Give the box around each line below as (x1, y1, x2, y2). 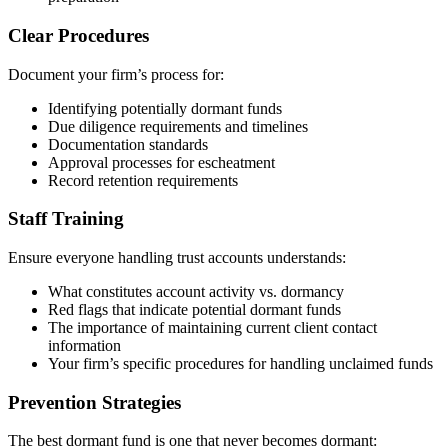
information (48, 336, 121, 354)
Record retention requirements (48, 171, 238, 189)
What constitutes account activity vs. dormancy (48, 282, 344, 300)
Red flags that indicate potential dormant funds (48, 300, 341, 318)
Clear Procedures (8, 24, 149, 46)
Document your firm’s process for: (8, 65, 224, 83)
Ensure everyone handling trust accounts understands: (8, 248, 346, 266)
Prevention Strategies (8, 391, 181, 413)
